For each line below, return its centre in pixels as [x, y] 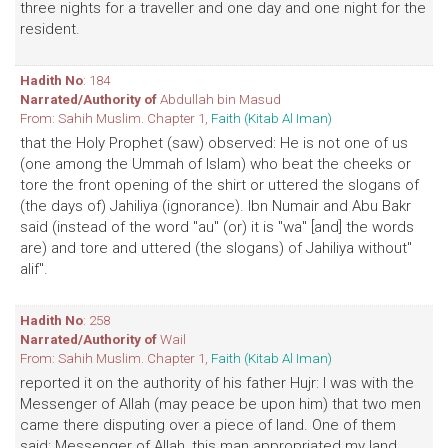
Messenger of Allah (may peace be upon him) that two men [220, 404]
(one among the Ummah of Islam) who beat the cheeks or [215, 164]
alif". [34, 269]
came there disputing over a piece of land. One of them [208, 425]
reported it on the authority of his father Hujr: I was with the [217, 383]
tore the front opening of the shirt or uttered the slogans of [219, 185]
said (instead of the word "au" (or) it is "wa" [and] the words [217, 227]
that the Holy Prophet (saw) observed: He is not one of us [214, 143]
